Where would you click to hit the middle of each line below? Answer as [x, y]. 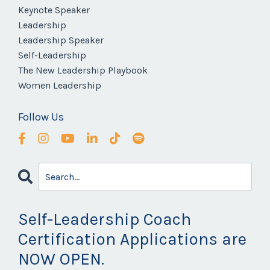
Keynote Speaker [54, 10]
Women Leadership [60, 86]
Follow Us [41, 117]
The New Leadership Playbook [83, 71]
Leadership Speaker [61, 40]
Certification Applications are [132, 239]
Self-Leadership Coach [105, 219]
